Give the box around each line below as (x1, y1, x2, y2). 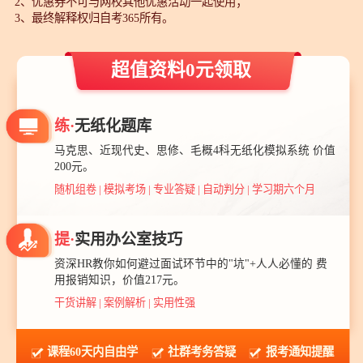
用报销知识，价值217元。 (53, 274, 185, 287)
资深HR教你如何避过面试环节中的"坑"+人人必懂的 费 (53, 258, 327, 271)
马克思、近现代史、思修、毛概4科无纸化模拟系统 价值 (53, 143, 335, 156)
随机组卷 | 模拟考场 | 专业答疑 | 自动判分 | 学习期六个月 (53, 182, 315, 195)
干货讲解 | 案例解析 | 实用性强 (53, 297, 195, 310)
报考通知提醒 (265, 345, 334, 359)
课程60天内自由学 (46, 345, 138, 359)
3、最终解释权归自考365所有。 (14, 11, 173, 25)
